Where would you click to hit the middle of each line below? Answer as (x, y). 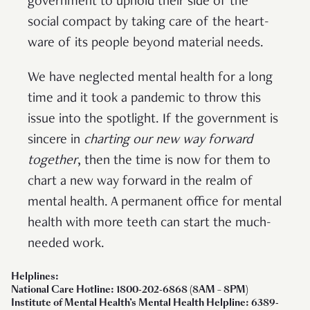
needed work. (68, 244)
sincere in (56, 140)
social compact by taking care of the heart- (148, 22)
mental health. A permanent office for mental (155, 202)
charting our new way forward (168, 140)
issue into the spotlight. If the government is (153, 119)
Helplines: (35, 276)
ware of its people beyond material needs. (147, 43)
